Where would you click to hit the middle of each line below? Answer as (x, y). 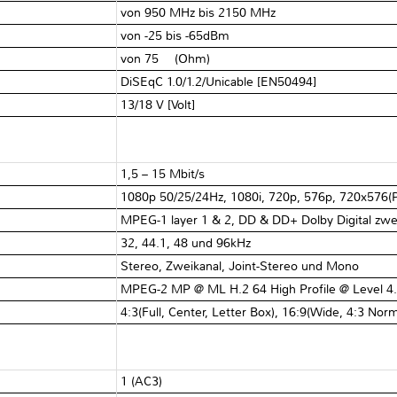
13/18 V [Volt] (158, 105)
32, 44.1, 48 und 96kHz (186, 243)
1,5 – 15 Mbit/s (163, 174)
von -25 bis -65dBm (175, 35)
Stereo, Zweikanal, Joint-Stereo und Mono (240, 266)
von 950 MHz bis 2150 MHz (198, 12)
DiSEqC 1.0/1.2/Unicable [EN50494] (219, 82)
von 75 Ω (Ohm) (166, 58)
